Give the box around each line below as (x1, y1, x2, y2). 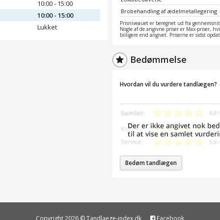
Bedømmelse (130, 53, 187, 65)
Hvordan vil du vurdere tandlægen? (120, 80, 217, 88)
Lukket (37, 22, 57, 31)
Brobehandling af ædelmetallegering (121, 7, 217, 15)
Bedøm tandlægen (125, 158, 177, 167)
